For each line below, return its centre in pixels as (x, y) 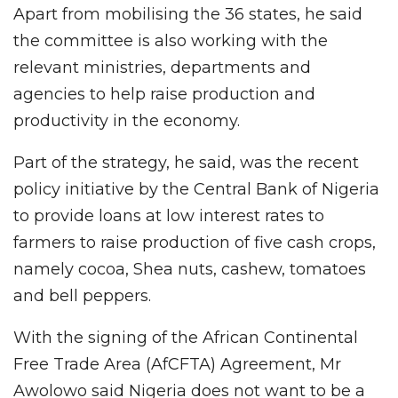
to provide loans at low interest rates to (169, 216)
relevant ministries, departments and (162, 68)
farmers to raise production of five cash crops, (195, 243)
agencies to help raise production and (164, 95)
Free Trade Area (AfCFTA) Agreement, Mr (177, 365)
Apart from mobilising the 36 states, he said (188, 15)
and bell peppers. (82, 296)
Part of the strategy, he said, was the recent (186, 163)
